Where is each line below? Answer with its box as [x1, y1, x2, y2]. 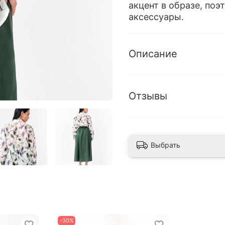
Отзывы [129, 89, 167, 102]
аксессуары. [129, 12, 184, 23]
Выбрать [151, 141, 180, 150]
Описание [129, 48, 177, 60]
